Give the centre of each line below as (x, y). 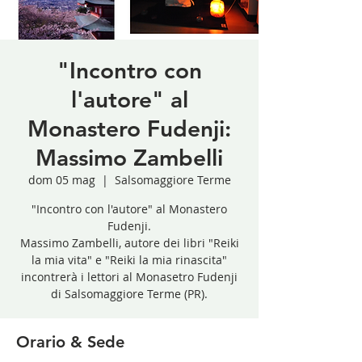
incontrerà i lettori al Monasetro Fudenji (129, 276)
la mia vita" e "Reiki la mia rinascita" (129, 259)
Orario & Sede (70, 341)
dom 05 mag (61, 179)
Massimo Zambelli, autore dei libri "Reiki (129, 242)
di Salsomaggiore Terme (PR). (129, 293)
